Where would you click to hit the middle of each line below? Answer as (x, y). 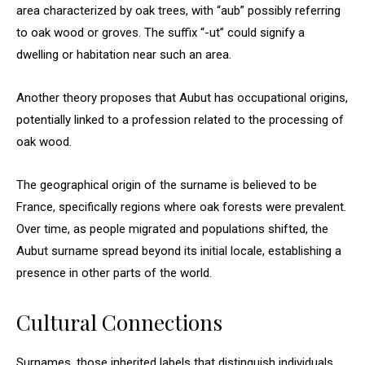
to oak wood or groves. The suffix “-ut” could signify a (161, 33)
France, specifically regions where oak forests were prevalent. (181, 207)
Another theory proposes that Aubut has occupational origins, (182, 98)
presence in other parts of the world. (114, 273)
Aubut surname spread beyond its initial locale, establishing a (179, 251)
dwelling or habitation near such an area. (124, 55)
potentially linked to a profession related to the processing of (180, 120)
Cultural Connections (119, 322)
